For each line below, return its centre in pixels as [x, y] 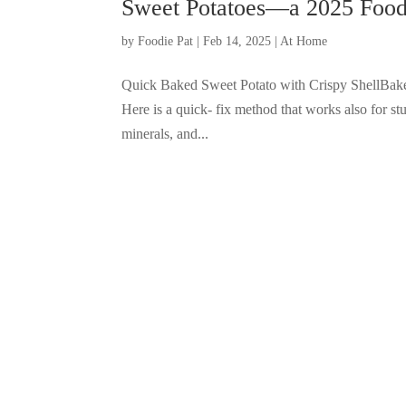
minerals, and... [165, 133]
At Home [304, 41]
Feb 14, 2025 [237, 41]
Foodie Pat [166, 41]
